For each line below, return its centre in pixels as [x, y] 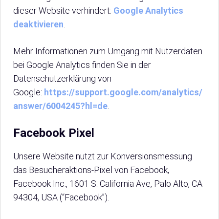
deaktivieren [38, 24]
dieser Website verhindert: [63, 11]
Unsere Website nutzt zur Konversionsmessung [103, 156]
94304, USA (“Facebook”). [61, 197]
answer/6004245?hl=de [60, 106]
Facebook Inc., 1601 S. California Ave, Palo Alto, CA [108, 184]
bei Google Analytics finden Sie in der [82, 65]
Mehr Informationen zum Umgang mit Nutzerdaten [108, 51]
